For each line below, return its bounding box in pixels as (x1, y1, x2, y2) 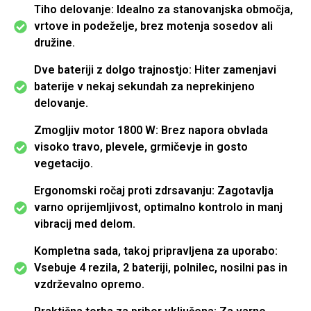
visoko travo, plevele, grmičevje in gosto (33, 140, 248, 154)
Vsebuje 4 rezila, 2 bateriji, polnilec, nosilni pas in (33, 261, 287, 275)
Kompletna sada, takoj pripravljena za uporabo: (33, 244, 278, 258)
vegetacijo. (33, 157, 93, 171)
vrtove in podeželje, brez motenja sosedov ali (33, 19, 273, 33)
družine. (33, 36, 75, 50)
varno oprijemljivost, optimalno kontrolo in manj (33, 201, 283, 215)
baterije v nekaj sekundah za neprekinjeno (33, 80, 255, 94)
